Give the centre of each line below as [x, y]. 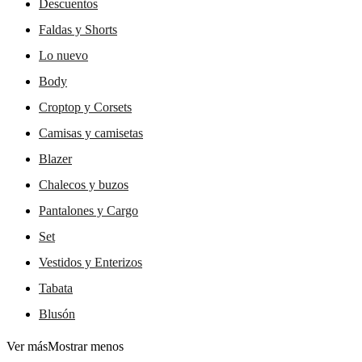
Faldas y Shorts [78, 29]
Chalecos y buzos [84, 184]
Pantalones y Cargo [88, 210]
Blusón [57, 314]
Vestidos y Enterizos [90, 262]
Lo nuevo [63, 55]
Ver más [27, 346]
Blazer [55, 158]
